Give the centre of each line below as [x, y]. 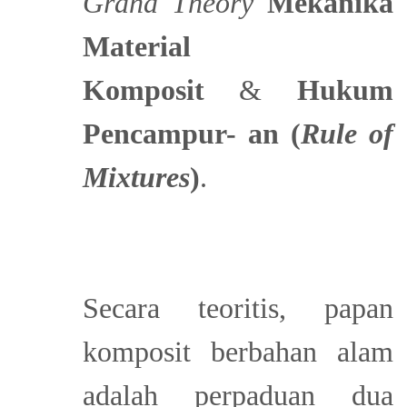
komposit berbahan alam [238, 351]
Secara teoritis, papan [238, 308]
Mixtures [136, 177]
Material [136, 46]
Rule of [347, 133]
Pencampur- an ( [191, 133]
